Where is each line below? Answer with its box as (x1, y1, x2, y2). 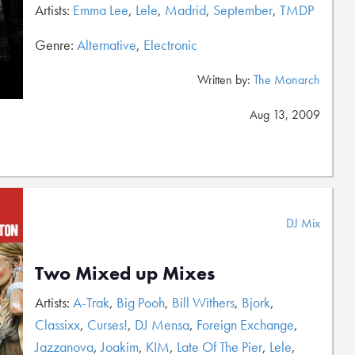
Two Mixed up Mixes (35, 261, 215, 285)
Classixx (35, 315, 80, 334)
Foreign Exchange (197, 315, 294, 334)
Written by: (197, 71, 254, 88)
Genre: (35, 36, 77, 54)
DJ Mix (286, 215, 320, 231)
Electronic (143, 36, 197, 54)
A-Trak (73, 293, 109, 311)
